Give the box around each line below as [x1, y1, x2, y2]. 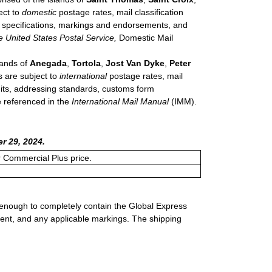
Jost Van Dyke [106, 58, 165, 69]
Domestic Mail [117, 33, 173, 43]
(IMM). [169, 97, 197, 107]
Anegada [30, 58, 67, 69]
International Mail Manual [72, 97, 169, 107]
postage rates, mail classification [56, 7, 183, 18]
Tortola [69, 58, 101, 69]
